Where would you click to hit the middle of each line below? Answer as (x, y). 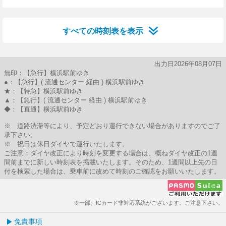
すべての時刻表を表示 (103, 31)
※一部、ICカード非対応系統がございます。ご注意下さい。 (149, 203)
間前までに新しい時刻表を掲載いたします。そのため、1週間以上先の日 (111, 162)
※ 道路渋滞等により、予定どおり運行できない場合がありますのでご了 (112, 126)
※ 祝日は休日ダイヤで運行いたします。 (66, 144)
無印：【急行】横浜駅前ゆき (47, 73)
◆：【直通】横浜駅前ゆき (43, 109)
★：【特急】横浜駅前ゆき (43, 91)
